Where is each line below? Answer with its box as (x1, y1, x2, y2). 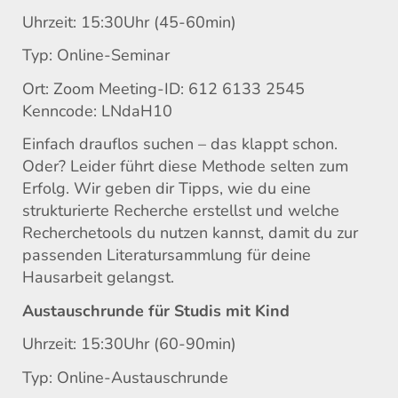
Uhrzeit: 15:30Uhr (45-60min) (22, 11, 236, 33)
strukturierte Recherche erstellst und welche (22, 200, 339, 222)
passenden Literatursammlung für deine (22, 244, 311, 267)
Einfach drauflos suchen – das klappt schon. (22, 133, 338, 155)
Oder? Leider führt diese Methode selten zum (22, 155, 348, 178)
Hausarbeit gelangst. (22, 267, 174, 289)
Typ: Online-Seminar (22, 44, 170, 67)
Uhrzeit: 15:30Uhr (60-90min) (22, 333, 236, 355)
